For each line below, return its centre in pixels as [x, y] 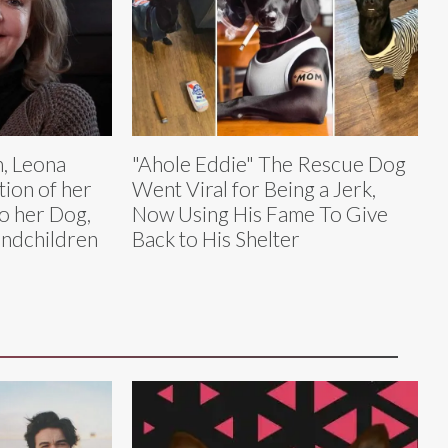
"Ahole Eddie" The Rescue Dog [269, 164]
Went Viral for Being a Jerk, [254, 189]
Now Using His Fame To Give [260, 214]
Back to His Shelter [216, 239]
